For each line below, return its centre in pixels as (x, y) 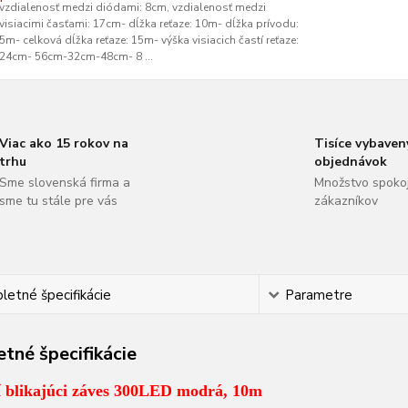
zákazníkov (346, 201)
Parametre (319, 295)
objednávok (350, 162)
